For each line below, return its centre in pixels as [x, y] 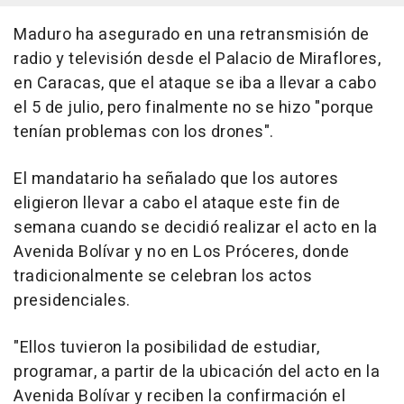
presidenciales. [72, 301]
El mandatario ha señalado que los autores [176, 179]
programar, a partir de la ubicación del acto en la [197, 372]
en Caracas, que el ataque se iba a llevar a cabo [195, 84]
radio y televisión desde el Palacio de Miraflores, [197, 60]
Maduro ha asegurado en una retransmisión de [192, 35]
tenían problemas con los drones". [144, 133]
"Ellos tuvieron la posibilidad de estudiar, [167, 348]
